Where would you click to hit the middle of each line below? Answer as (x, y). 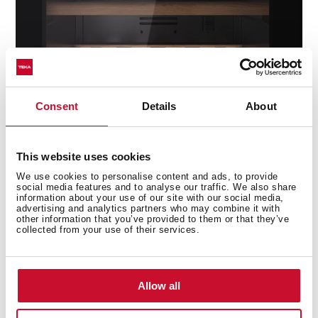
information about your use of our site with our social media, (150, 197)
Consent (57, 106)
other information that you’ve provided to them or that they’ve (153, 219)
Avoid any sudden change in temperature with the (159, 154)
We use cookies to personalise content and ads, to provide (147, 176)
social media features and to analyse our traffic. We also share (157, 187)
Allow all (159, 285)
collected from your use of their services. (108, 229)
